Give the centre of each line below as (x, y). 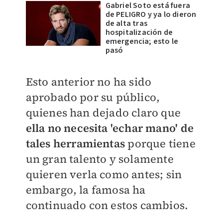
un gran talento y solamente (100, 159)
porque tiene (160, 143)
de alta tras (126, 23)
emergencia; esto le (142, 41)
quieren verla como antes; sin (104, 174)
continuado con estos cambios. (107, 205)
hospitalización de (139, 32)
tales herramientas (75, 143)
